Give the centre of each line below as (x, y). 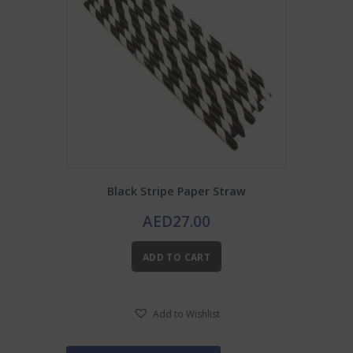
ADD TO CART (176, 258)
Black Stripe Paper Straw (176, 191)
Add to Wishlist (186, 314)
